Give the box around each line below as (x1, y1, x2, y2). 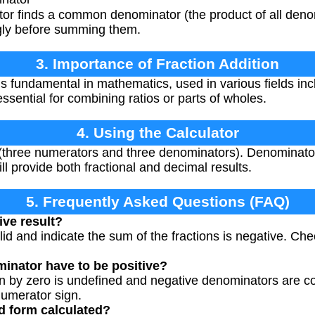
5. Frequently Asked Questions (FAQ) (25, 193, 290, 210)
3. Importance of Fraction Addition (36, 55, 279, 72)
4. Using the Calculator (76, 124, 239, 141)
